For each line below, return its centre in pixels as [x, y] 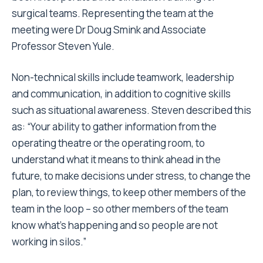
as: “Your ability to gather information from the [114, 127]
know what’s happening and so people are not [115, 225]
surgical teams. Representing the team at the [113, 13]
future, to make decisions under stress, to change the [131, 176]
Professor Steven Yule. [64, 46]
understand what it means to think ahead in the [116, 159]
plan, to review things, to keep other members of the [129, 192]
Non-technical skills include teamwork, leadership [123, 77]
